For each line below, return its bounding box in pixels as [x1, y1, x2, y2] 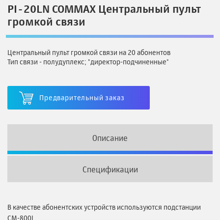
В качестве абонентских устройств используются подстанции [7, 203, 201, 212]
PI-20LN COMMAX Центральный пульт [7, 2, 201, 16]
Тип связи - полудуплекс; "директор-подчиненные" [7, 57, 169, 66]
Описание [92, 133, 128, 143]
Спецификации [82, 165, 138, 175]
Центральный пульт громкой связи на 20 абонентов [7, 48, 170, 57]
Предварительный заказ [39, 93, 125, 102]
